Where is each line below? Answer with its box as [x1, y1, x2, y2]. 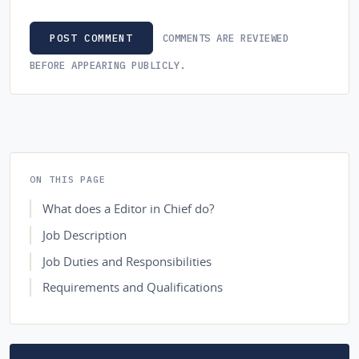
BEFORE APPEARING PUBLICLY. [30, 58, 186, 72]
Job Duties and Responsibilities [42, 253, 212, 269]
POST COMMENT [50, 31, 133, 46]
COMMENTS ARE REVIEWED [162, 30, 289, 44]
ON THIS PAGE [30, 173, 107, 186]
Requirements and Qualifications [42, 280, 223, 296]
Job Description [42, 228, 127, 243]
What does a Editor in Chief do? [42, 201, 214, 217]
